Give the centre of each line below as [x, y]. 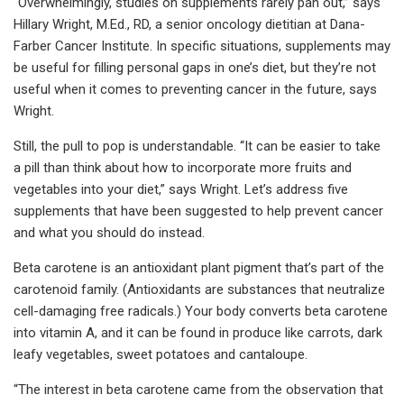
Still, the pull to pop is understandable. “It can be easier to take [197, 146]
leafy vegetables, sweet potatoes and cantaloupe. [161, 354]
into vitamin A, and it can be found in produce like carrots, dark [198, 332]
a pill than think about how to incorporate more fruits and [183, 167]
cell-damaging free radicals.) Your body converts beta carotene [201, 311]
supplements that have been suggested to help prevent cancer [198, 211]
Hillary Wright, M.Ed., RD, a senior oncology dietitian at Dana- [189, 24]
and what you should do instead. [109, 232]
